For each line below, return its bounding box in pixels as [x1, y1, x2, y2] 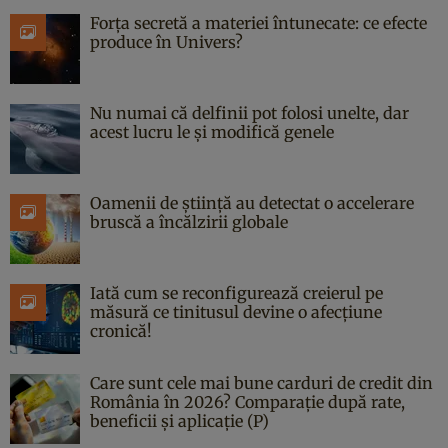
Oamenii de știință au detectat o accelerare [90, 192, 414, 213]
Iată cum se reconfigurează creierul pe [90, 282, 383, 303]
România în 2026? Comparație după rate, [90, 391, 405, 412]
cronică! [90, 320, 152, 341]
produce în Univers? [90, 31, 243, 52]
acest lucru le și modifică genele [90, 121, 334, 142]
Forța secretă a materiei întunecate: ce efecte [90, 12, 427, 33]
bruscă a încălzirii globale [90, 211, 288, 232]
